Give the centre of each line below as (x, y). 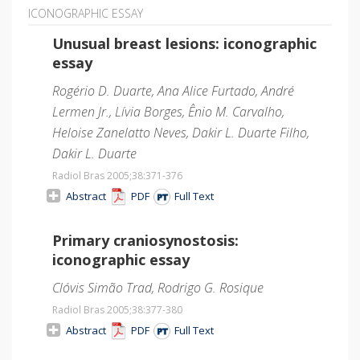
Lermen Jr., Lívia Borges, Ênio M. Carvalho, (168, 111)
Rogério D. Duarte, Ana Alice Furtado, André (173, 90)
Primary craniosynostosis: (145, 240)
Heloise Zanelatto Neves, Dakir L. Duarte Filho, (181, 132)
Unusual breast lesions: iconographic (184, 43)
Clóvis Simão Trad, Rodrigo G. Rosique (158, 287)
